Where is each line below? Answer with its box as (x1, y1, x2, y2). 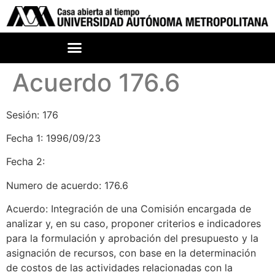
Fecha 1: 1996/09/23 (6, 132, 101, 145)
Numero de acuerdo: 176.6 (6, 179, 128, 192)
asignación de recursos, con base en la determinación (6, 247, 256, 260)
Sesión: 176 (6, 108, 58, 121)
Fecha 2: (6, 155, 45, 168)
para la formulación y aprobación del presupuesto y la (6, 232, 258, 245)
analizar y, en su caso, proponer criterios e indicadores (6, 217, 261, 230)
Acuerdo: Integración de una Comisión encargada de (6, 203, 251, 215)
